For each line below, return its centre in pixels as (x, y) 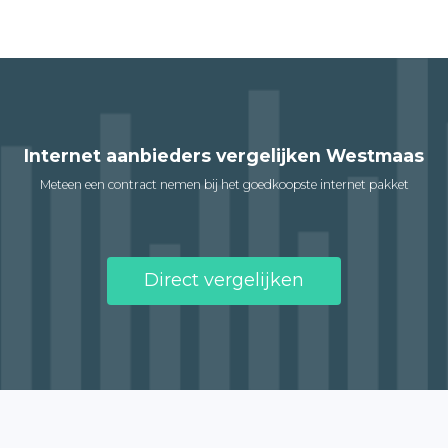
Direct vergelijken (224, 279)
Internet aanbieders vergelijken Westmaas (224, 155)
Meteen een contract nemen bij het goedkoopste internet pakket (224, 184)
